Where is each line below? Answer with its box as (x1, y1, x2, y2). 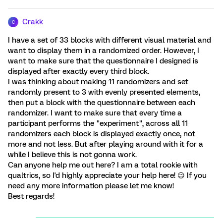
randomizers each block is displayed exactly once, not (8, 129, 195, 138)
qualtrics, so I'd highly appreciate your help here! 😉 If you (8, 171, 207, 180)
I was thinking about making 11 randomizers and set (8, 77, 188, 86)
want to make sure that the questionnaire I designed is (8, 56, 198, 65)
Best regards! (8, 192, 55, 201)
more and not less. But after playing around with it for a (8, 140, 203, 149)
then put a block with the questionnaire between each (8, 98, 195, 107)
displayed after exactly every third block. (8, 67, 149, 76)
